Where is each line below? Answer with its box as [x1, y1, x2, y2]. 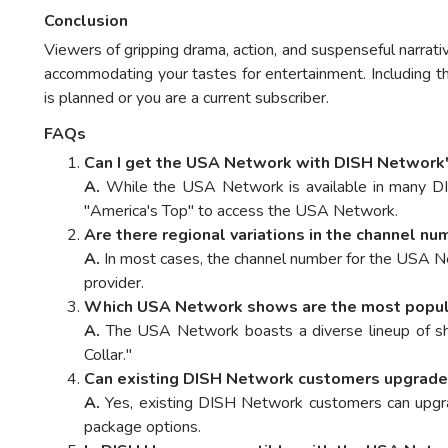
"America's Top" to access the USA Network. [84, 200, 398, 223]
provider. [84, 272, 144, 295]
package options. [84, 416, 201, 439]
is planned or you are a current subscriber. [44, 87, 329, 110]
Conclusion [44, 10, 128, 33]
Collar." [84, 344, 132, 367]
